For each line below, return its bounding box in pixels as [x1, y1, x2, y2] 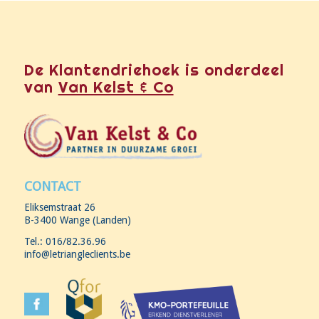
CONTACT [23, 178, 81, 194]
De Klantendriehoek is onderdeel [23, 59, 284, 80]
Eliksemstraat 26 [23, 202, 95, 214]
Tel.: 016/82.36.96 [23, 236, 106, 248]
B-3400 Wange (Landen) [23, 214, 131, 226]
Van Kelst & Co [58, 76, 174, 97]
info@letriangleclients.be [23, 249, 130, 261]
